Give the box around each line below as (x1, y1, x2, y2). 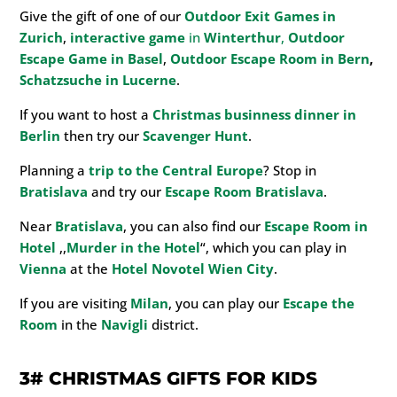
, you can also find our (123, 216, 265, 235)
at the (66, 259, 113, 277)
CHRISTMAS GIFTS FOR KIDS (49, 367, 318, 389)
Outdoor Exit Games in (184, 6, 337, 25)
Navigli (101, 315, 149, 333)
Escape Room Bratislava (165, 182, 324, 200)
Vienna (19, 259, 67, 277)
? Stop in (263, 160, 317, 179)
